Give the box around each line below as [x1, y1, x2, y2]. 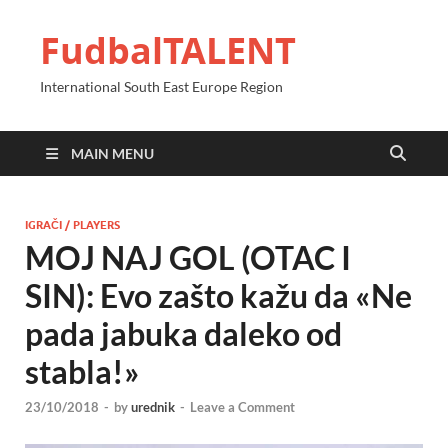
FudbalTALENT [40, 26, 296, 75]
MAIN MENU [71, 145, 154, 162]
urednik [131, 399, 175, 416]
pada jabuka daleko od [25, 314, 342, 353]
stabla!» [25, 352, 140, 391]
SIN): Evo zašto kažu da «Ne [25, 276, 412, 315]
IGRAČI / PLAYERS [25, 218, 120, 232]
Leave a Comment [190, 399, 295, 416]
